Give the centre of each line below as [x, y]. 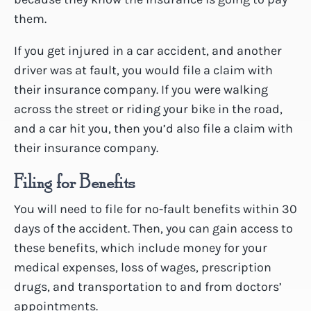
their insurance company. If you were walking [141, 90]
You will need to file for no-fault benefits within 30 [155, 209]
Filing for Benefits [75, 182]
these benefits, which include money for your [141, 248]
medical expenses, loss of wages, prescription [143, 267]
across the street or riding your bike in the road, [148, 109]
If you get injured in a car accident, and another [148, 51]
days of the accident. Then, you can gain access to [153, 228]
